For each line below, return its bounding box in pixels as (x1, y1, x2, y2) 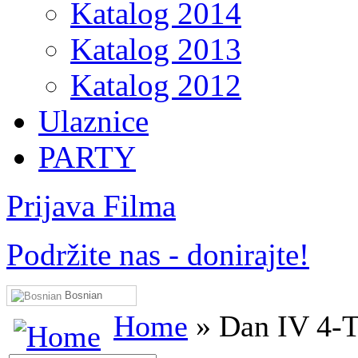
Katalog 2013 (70, 32, 241, 66)
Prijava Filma (6, 189, 176, 223)
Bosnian (62, 289, 102, 301)
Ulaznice (38, 104, 149, 138)
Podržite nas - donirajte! (6, 237, 309, 272)
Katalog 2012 (70, 68, 241, 102)
